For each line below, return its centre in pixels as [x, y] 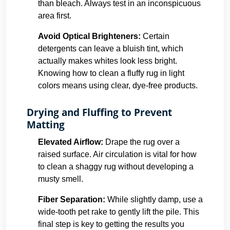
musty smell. [61, 179]
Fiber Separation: [72, 199]
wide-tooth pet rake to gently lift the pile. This [119, 212]
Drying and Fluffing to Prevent [99, 112]
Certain [156, 36]
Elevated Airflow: [71, 142]
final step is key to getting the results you [111, 224]
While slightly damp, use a [154, 199]
